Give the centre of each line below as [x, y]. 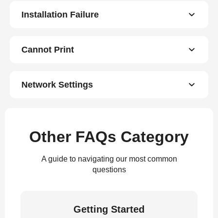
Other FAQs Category [109, 137]
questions [109, 170]
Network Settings [57, 85]
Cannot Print [48, 50]
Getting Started [109, 209]
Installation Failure [60, 15]
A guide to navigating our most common [109, 159]
